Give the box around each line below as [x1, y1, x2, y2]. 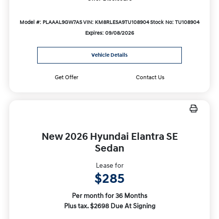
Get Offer [54, 74, 78, 82]
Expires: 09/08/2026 [85, 29, 134, 37]
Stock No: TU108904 [150, 19, 199, 26]
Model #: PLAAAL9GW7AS [20, 19, 83, 26]
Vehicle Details [91, 52, 128, 59]
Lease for [95, 161, 124, 170]
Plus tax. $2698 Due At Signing [64, 202, 155, 211]
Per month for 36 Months [72, 192, 147, 200]
